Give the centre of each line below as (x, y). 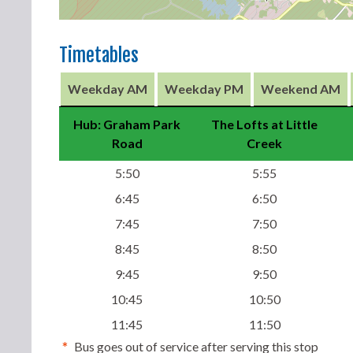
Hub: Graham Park (127, 124)
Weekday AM (108, 89)
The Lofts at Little (264, 124)
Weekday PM (204, 89)
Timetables (99, 56)
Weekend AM (301, 89)
